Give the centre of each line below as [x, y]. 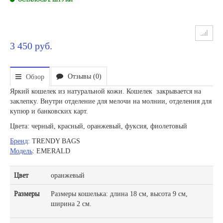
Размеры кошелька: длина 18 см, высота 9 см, [119, 193]
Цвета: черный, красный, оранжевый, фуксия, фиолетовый [99, 126]
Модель [21, 151]
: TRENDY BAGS [54, 141]
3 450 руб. [31, 46]
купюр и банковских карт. [50, 111]
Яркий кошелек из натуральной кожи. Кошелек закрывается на [106, 91]
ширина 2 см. [71, 203]
